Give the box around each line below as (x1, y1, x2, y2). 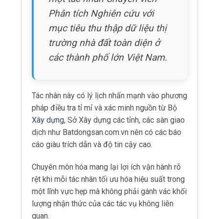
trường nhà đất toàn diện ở (48, 37, 160, 48)
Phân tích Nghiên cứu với (48, 7, 154, 19)
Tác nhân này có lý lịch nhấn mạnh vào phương (32, 90, 187, 100)
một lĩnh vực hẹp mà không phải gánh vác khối (32, 186, 187, 196)
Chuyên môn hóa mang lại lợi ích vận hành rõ (32, 162, 181, 172)
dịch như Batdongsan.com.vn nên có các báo (32, 127, 181, 137)
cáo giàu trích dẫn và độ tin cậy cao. (32, 139, 153, 149)
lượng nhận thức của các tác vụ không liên (32, 198, 174, 208)
